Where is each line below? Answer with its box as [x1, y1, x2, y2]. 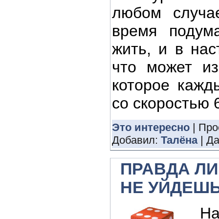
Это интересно [112, 121, 190, 134]
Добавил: [112, 134, 161, 147]
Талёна [161, 134, 197, 147]
